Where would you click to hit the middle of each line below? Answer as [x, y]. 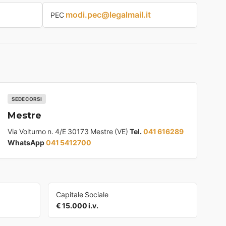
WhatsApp [26, 143]
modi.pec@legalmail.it [108, 15]
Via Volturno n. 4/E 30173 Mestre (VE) [69, 132]
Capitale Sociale [82, 195]
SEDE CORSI [27, 99]
